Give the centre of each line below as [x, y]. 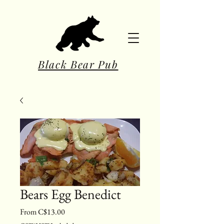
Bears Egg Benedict [70, 194]
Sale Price [79, 211]
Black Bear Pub [78, 64]
